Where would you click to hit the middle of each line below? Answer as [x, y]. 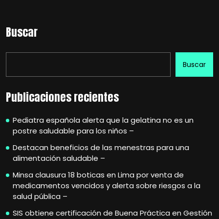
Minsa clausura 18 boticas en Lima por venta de [98, 175]
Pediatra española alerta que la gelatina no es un [103, 120]
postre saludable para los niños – [73, 131]
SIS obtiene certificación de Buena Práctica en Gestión [112, 213]
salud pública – [40, 196]
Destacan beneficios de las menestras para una [101, 147]
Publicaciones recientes [62, 97]
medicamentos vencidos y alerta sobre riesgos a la [107, 186]
